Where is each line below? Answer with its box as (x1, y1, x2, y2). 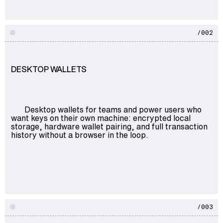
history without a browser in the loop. (11, 128, 148, 141)
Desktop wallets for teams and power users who (24, 103, 202, 115)
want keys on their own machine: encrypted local (11, 111, 191, 124)
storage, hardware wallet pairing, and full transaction (11, 120, 208, 132)
